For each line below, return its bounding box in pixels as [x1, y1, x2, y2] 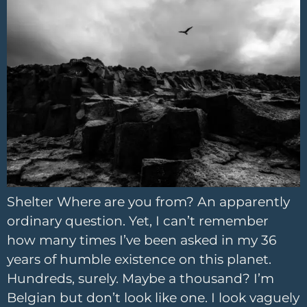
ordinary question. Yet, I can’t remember [7, 212, 269, 229]
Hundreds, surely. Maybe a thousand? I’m [7, 270, 274, 286]
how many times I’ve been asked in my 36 [7, 232, 277, 248]
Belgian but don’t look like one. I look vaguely [7, 289, 299, 306]
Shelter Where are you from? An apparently [7, 193, 290, 210]
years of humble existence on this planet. [7, 251, 271, 267]
